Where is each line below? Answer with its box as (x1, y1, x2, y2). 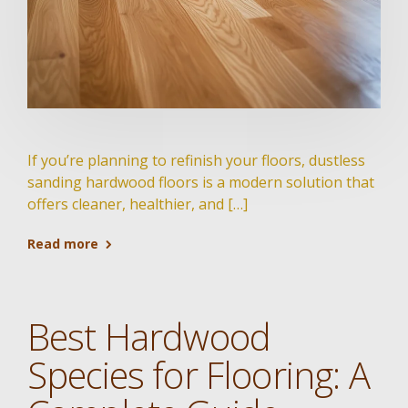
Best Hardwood (27, 311, 271, 362)
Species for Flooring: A (27, 350, 370, 400)
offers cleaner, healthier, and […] (27, 194, 248, 214)
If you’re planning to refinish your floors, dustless (27, 150, 365, 170)
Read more (27, 235, 98, 252)
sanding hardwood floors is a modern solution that (27, 172, 374, 192)
